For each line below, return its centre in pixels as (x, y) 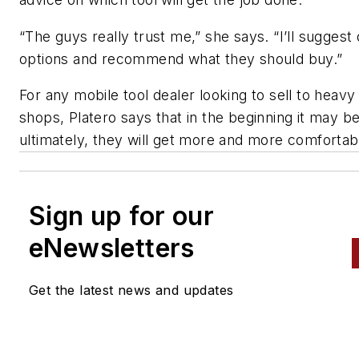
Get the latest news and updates (131, 290)
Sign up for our (121, 216)
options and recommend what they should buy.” (181, 58)
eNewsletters (112, 248)
